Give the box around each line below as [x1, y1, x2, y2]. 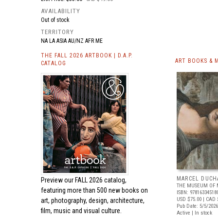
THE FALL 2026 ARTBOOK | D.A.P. [41, 52, 133, 59]
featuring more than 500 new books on [41, 186, 148, 194]
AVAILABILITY [41, 7, 80, 15]
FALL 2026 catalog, [75, 176, 127, 184]
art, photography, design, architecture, [41, 197, 145, 204]
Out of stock [41, 17, 70, 23]
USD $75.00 [177, 196, 201, 202]
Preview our [41, 176, 75, 184]
